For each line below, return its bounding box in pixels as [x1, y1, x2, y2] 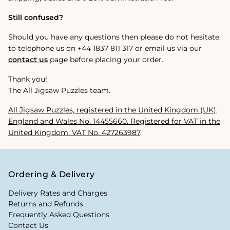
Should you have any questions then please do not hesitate [8, 32, 219, 42]
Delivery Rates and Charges [8, 188, 107, 198]
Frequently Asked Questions [8, 209, 109, 219]
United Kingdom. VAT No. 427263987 [8, 127, 140, 137]
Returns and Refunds [8, 199, 83, 208]
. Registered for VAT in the [127, 116, 220, 126]
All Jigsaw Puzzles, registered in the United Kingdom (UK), [8, 105, 218, 114]
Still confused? [8, 12, 63, 22]
